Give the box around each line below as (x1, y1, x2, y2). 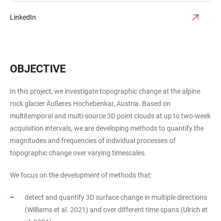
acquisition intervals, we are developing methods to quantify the (10, 124, 204, 132)
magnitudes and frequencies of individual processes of (10, 137, 176, 145)
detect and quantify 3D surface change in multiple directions (25, 193, 207, 201)
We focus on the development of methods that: (10, 171, 152, 179)
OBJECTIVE (10, 63, 66, 75)
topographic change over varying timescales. (10, 149, 147, 157)
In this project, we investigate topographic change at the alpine (10, 87, 200, 95)
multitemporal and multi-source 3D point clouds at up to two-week (10, 112, 211, 120)
